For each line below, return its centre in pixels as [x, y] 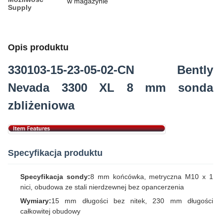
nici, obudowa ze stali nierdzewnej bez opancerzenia [102, 187]
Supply [20, 7]
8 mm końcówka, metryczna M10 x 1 [152, 177]
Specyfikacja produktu [55, 153]
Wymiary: [36, 201]
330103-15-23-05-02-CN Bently [110, 70]
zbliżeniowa [41, 105]
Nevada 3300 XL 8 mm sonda [110, 88]
